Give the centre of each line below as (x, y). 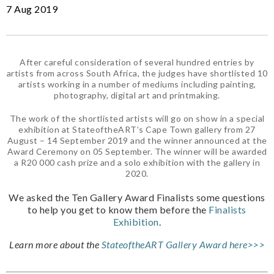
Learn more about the (55, 244)
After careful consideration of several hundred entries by (137, 62)
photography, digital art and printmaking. (137, 95)
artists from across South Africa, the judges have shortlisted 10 (137, 73)
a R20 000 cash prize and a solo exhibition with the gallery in (137, 162)
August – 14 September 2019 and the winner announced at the (137, 140)
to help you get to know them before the (118, 209)
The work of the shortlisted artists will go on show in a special (137, 118)
